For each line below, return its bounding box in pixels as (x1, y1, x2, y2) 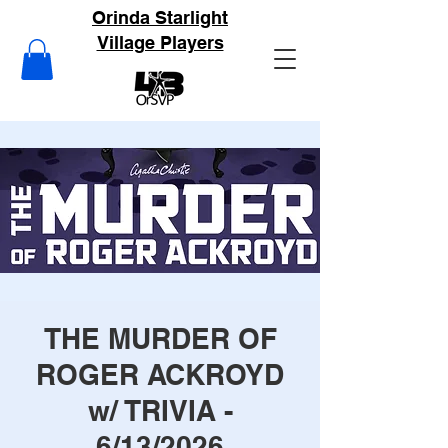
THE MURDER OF (43, 321, 277, 355)
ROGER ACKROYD (36, 357, 284, 391)
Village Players (96, 32, 224, 53)
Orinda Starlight (92, 7, 228, 28)
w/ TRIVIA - (87, 393, 233, 427)
